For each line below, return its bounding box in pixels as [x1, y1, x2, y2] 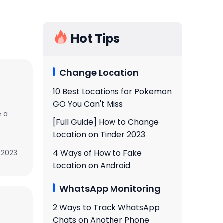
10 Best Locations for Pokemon [53, 86, 172, 97]
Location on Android [53, 160, 130, 171]
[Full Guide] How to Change [53, 116, 159, 128]
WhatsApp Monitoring [59, 182, 161, 195]
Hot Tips [71, 30, 120, 47]
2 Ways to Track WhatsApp [53, 202, 160, 213]
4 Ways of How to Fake [53, 147, 142, 159]
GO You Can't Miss [53, 98, 123, 110]
